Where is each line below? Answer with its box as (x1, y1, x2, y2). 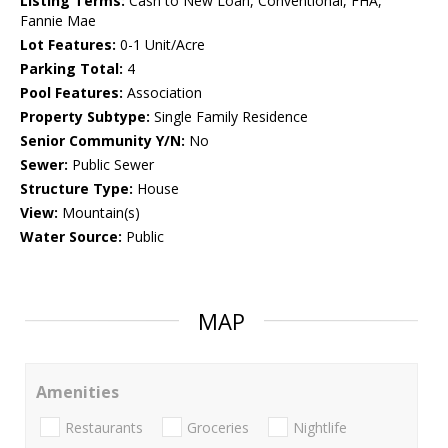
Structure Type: (20, 179, 133, 199)
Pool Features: (20, 83, 123, 103)
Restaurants (65, 417, 143, 437)
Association (123, 83, 202, 103)
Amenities (36, 381, 119, 404)
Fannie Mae (20, 11, 96, 31)
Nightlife (293, 417, 347, 437)
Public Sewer (68, 155, 154, 175)
